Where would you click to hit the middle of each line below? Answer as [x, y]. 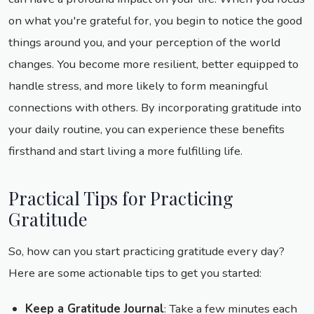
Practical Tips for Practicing [121, 198]
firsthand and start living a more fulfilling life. [125, 151]
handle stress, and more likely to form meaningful [138, 86]
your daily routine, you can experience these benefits [146, 130]
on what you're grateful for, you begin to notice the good [155, 21]
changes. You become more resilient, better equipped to [153, 64]
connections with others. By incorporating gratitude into [155, 108]
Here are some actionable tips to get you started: [135, 273]
